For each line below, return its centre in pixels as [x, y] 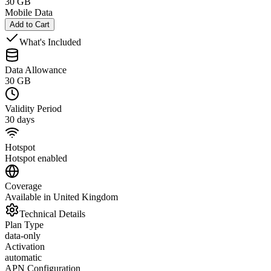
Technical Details [52, 214]
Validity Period [33, 108]
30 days [20, 119]
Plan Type [24, 224]
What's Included [50, 42]
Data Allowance [36, 70]
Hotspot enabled [36, 158]
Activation [25, 246]
